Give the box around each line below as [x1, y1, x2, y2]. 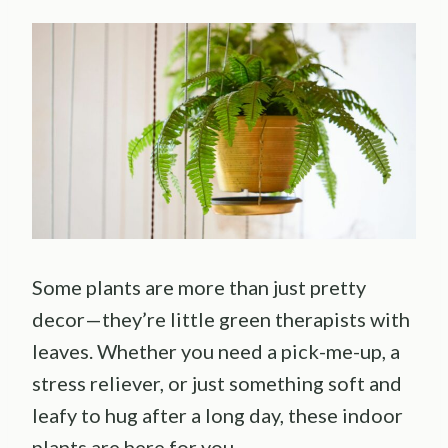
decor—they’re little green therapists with [32, 307, 410, 332]
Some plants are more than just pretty [32, 275, 366, 300]
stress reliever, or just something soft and [32, 371, 402, 396]
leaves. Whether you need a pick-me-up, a [32, 339, 400, 364]
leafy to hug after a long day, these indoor [32, 403, 403, 428]
